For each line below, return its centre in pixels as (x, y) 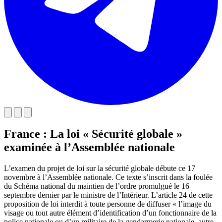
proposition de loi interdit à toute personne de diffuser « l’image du (108, 204)
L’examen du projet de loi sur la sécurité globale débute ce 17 (100, 168)
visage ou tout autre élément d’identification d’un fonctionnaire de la (110, 213)
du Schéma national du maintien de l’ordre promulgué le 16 (97, 186)
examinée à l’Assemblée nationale (89, 147)
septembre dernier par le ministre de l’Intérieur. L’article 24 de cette (108, 195)
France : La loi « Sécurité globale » (93, 134)
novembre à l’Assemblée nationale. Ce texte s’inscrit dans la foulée (108, 177)
